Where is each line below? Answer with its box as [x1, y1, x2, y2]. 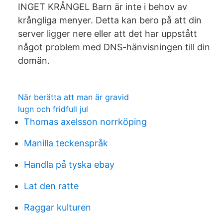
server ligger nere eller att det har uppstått [18, 28, 197, 39]
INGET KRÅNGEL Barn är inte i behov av [18, 1, 187, 12]
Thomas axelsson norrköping [24, 116, 147, 127]
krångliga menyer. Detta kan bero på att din [18, 15, 202, 25]
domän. [18, 55, 50, 66]
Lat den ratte [24, 181, 79, 191]
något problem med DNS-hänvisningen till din [18, 42, 210, 52]
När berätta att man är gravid [18, 92, 129, 102]
